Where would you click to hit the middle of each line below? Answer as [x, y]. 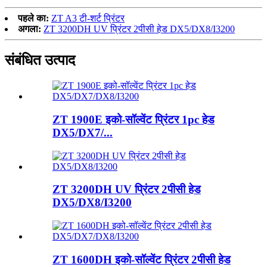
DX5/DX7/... [83, 132]
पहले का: [33, 18]
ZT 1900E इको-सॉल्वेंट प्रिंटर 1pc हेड [133, 119]
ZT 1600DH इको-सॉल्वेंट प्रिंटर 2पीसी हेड [142, 259]
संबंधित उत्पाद [40, 60]
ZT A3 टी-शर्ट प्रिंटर [88, 18]
